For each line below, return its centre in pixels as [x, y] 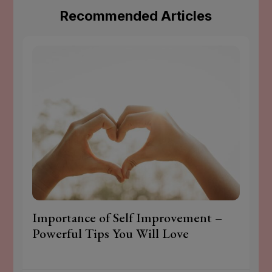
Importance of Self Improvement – [127, 218]
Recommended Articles [136, 15]
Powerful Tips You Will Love [111, 234]
